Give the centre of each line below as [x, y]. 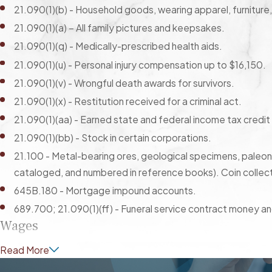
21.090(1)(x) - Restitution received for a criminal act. [128, 101]
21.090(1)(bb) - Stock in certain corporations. [113, 137]
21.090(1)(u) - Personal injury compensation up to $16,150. [140, 64]
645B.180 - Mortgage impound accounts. [105, 191]
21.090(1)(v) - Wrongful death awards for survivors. [124, 83]
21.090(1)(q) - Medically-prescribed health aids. [118, 46]
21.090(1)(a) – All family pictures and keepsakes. [120, 28]
